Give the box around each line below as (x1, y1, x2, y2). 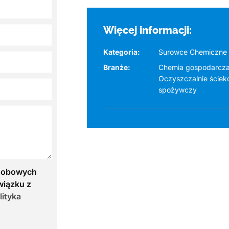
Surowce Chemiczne (158, 47, 227, 56)
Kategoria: (103, 47, 141, 56)
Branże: (103, 62, 131, 72)
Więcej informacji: (103, 24, 192, 36)
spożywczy (158, 85, 197, 94)
